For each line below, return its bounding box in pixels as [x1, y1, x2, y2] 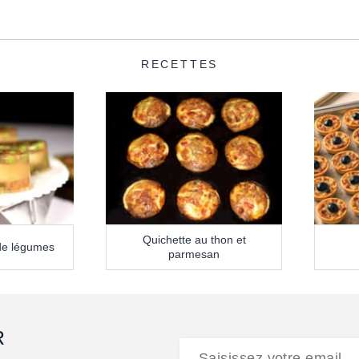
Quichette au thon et [142, 233, 246, 247]
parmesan [168, 248, 220, 261]
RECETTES [140, 58, 219, 71]
